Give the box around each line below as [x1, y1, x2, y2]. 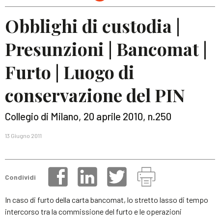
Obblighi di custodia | [5, 14, 180, 37]
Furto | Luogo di [5, 60, 135, 83]
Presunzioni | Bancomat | [5, 37, 207, 60]
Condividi [5, 172, 36, 181]
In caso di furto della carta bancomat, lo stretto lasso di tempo [5, 195, 208, 204]
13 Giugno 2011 [5, 132, 42, 139]
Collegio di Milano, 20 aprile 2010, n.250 [5, 110, 171, 122]
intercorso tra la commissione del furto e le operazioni [5, 207, 182, 216]
